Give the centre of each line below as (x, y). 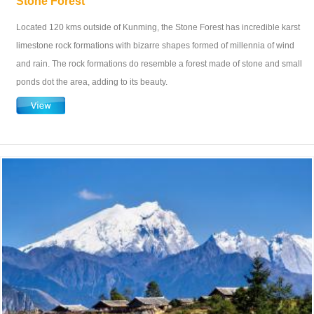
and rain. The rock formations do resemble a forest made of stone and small (159, 64)
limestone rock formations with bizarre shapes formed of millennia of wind (155, 46)
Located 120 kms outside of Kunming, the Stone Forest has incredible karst (158, 28)
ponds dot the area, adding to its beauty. (92, 82)
